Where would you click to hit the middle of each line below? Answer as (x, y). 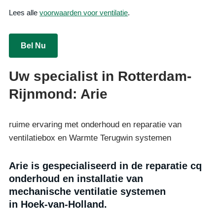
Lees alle (24, 12)
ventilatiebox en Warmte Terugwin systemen (90, 138)
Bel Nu (34, 45)
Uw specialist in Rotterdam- (100, 76)
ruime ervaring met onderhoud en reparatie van (95, 124)
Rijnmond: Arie (58, 94)
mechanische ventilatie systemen (88, 191)
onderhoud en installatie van (76, 178)
